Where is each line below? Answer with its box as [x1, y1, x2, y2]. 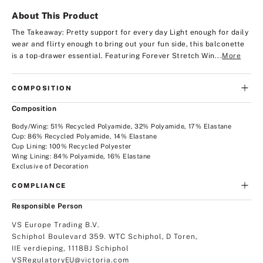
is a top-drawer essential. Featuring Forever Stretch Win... [12, 51, 222, 60]
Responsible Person [12, 201, 83, 210]
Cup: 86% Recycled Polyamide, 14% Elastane [12, 132, 157, 140]
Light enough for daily [169, 28, 249, 36]
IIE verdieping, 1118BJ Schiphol [12, 244, 129, 252]
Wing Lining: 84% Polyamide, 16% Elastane [12, 152, 151, 160]
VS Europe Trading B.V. [12, 220, 100, 229]
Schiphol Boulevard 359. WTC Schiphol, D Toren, [12, 232, 198, 241]
